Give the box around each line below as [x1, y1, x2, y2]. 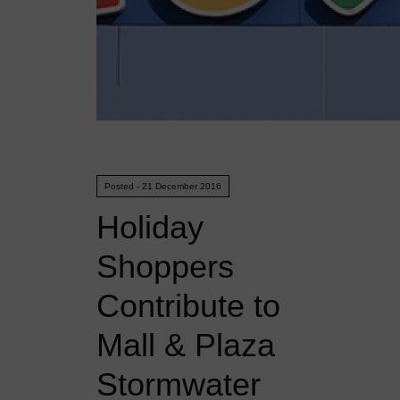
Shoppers [96, 248, 234, 285]
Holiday [96, 209, 204, 246]
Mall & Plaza [96, 327, 275, 363]
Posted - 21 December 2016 [104, 181, 221, 191]
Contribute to [96, 287, 280, 324]
